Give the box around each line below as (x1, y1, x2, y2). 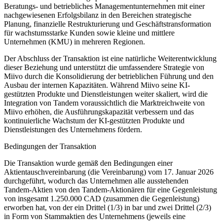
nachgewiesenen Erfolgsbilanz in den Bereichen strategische (4, 10, 191, 19)
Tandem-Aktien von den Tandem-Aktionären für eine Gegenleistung (4, 185, 217, 194)
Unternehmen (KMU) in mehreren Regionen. (4, 37, 145, 46)
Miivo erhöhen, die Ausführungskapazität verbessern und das (4, 107, 194, 116)
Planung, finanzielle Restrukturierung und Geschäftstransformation (4, 19, 211, 28)
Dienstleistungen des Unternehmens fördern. (4, 125, 142, 134)
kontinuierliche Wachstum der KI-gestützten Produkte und (4, 116, 184, 125)
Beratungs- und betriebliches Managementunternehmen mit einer (4, 1, 205, 10)
